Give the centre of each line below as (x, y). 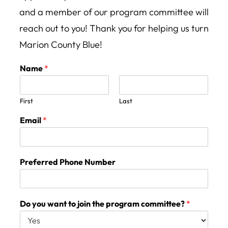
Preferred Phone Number (68, 162)
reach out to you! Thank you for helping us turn (114, 28)
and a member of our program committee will (114, 12)
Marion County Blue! (61, 45)
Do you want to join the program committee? (103, 204)
